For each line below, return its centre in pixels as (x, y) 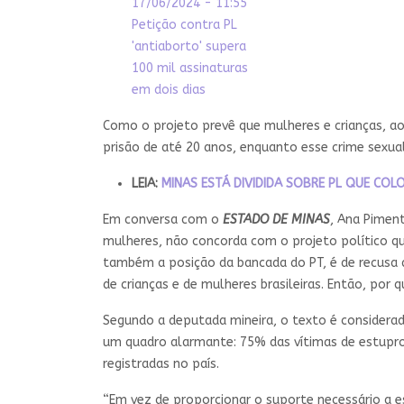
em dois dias (169, 89)
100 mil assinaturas (190, 68)
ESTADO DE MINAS (276, 219)
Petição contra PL (184, 24)
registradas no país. (161, 363)
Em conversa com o (163, 219)
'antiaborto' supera (189, 46)
